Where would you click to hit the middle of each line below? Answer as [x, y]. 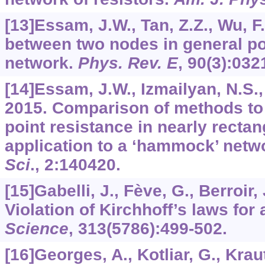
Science [36, 229]
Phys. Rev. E [128, 63]
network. [41, 63]
